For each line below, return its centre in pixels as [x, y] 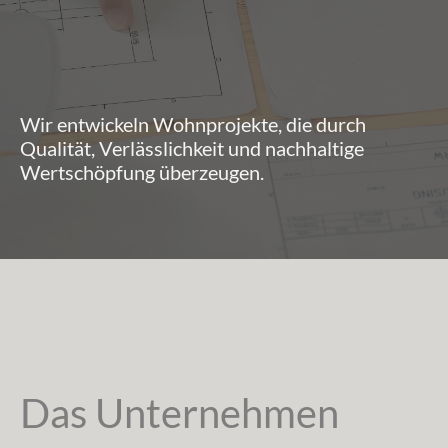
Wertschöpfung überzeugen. [142, 171]
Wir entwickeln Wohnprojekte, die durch [193, 123]
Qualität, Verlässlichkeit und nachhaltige [192, 147]
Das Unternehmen [179, 412]
